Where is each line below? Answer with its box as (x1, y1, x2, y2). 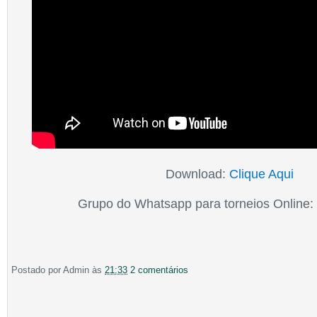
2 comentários (130, 264, 188, 275)
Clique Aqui (229, 167, 294, 181)
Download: (166, 167, 230, 181)
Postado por (11, 264, 63, 275)
